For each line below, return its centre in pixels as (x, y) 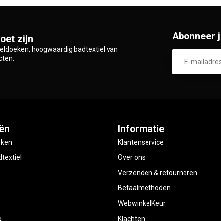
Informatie (141, 129)
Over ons (132, 157)
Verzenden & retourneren (158, 172)
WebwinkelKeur (142, 203)
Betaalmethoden (144, 188)
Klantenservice (141, 142)
